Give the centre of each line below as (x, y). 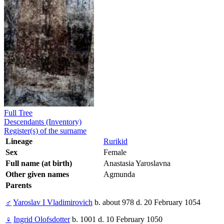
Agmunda (119, 174)
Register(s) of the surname (45, 131)
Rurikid (115, 141)
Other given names (37, 174)
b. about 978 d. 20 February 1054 (146, 202)
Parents (18, 185)
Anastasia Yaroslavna (137, 163)
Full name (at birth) (39, 163)
